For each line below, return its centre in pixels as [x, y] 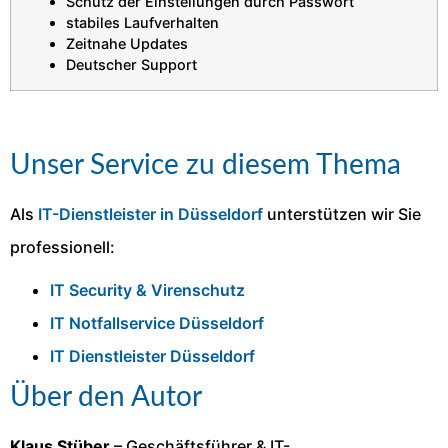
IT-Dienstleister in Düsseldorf [150, 213]
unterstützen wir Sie [342, 213]
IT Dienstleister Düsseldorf [152, 355]
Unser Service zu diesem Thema [205, 164]
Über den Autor [106, 396]
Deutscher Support [131, 64]
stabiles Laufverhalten [142, 22]
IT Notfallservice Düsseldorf [157, 322]
